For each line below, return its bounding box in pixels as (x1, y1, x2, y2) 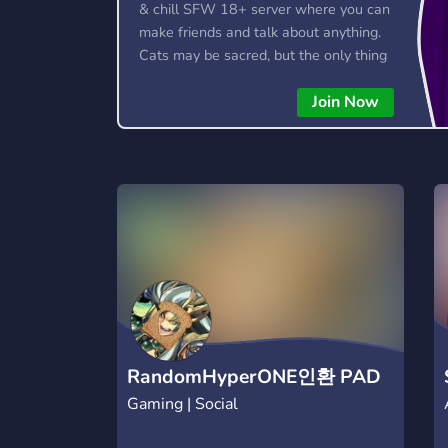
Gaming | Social (127, 392, 238, 415)
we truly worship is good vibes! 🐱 (139, 68, 356, 88)
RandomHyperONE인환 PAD (127, 363, 381, 390)
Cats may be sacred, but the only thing (139, 45, 387, 65)
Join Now (311, 91, 379, 113)
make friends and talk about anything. (139, 22, 381, 42)
